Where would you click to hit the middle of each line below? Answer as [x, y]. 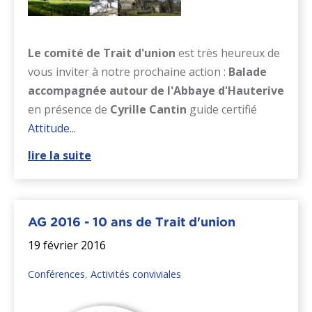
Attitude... [52, 128]
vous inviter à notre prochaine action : [128, 71]
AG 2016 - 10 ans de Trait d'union [132, 221]
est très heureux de [228, 53]
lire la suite [60, 155]
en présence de [69, 109]
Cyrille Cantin [148, 109]
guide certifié [222, 109]
